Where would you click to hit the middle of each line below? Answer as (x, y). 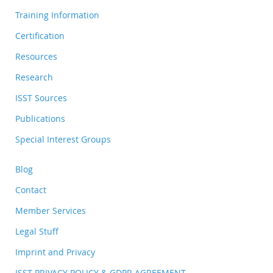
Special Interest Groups (63, 139)
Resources (36, 56)
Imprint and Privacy (55, 252)
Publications (40, 119)
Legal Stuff (37, 231)
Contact (31, 190)
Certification (40, 36)
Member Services (51, 211)
